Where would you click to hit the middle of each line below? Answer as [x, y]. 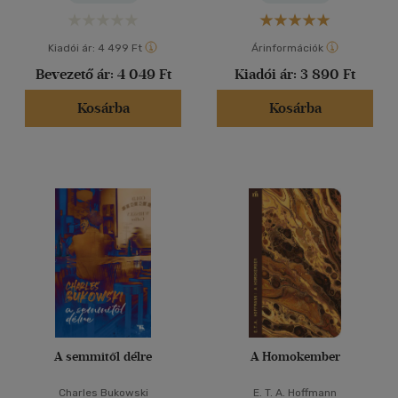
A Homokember [295, 357]
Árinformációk [287, 48]
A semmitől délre [103, 357]
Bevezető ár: [76, 74]
